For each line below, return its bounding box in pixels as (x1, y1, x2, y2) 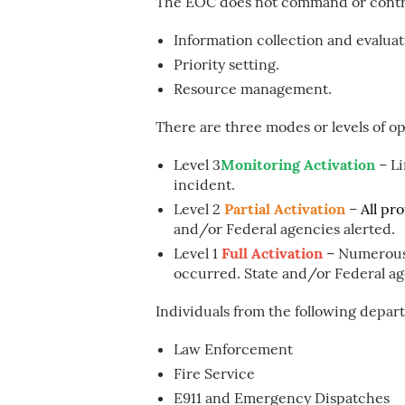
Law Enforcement (174, 340, 293, 358)
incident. (174, 175, 235, 193)
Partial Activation (221, 200, 345, 218)
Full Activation (218, 244, 323, 262)
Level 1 (174, 244, 218, 262)
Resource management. (174, 80, 332, 98)
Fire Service (174, 364, 255, 382)
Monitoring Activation (221, 155, 375, 174)
